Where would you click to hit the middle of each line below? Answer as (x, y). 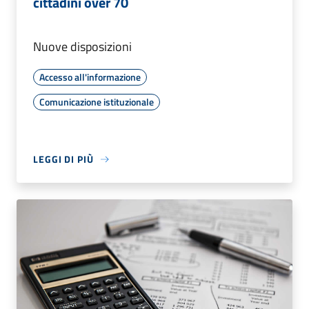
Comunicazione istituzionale (97, 102)
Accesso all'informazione (90, 77)
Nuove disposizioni (82, 47)
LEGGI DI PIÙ (63, 159)
